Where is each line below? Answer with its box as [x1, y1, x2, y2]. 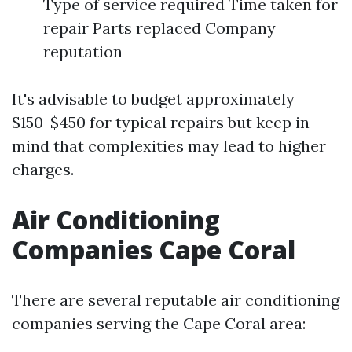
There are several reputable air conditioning [12, 290, 339, 310]
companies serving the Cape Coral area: [12, 313, 306, 334]
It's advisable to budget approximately [12, 89, 295, 109]
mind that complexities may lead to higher [12, 136, 326, 156]
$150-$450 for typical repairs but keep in [12, 112, 310, 133]
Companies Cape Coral [12, 233, 295, 267]
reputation [43, 42, 123, 62]
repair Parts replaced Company [43, 18, 276, 38]
